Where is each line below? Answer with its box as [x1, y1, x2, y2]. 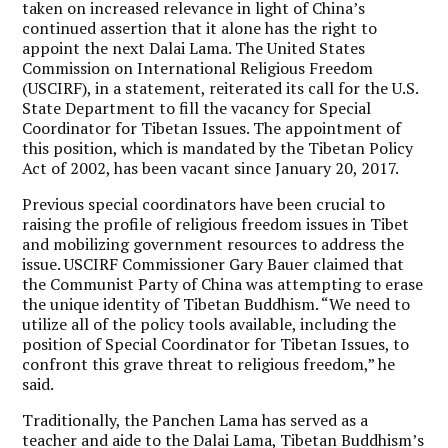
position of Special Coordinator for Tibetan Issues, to [22, 332, 410, 355]
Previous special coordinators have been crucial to [22, 192, 386, 215]
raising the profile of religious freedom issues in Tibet [22, 212, 410, 235]
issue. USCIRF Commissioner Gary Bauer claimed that [22, 252, 405, 275]
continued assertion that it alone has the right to [22, 16, 378, 39]
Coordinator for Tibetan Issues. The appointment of [22, 116, 402, 139]
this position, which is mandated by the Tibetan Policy [22, 136, 414, 159]
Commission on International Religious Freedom [22, 56, 374, 79]
